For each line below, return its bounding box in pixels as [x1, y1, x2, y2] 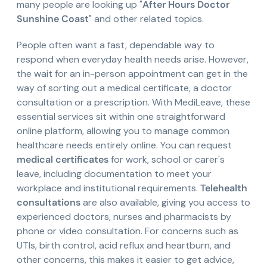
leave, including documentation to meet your [17, 167, 212, 181]
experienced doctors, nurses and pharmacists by [17, 210, 231, 223]
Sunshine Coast [17, 13, 89, 26]
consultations [17, 196, 80, 209]
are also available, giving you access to [80, 196, 250, 209]
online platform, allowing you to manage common [17, 125, 229, 138]
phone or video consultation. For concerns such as [17, 225, 238, 238]
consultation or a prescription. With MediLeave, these [17, 96, 250, 109]
